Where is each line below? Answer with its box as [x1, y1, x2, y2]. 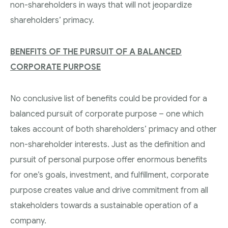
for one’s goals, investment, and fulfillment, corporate [10, 169, 209, 180]
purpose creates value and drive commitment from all [10, 185, 208, 195]
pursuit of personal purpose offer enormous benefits [10, 154, 207, 165]
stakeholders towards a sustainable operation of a [10, 200, 198, 211]
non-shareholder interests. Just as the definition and [10, 139, 205, 150]
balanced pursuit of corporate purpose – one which [10, 108, 204, 119]
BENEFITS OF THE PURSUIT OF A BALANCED [10, 46, 182, 57]
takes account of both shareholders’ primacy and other [10, 124, 217, 134]
